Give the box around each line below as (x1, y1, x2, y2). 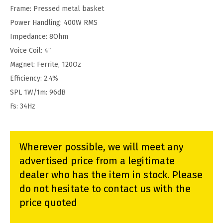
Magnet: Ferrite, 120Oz (10, 60, 81, 69)
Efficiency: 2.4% (10, 74, 58, 83)
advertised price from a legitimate (19, 155, 175, 167)
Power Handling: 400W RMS (10, 18, 98, 27)
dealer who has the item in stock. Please (19, 169, 203, 181)
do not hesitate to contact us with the (19, 183, 191, 195)
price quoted (19, 197, 77, 209)
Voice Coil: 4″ (10, 46, 51, 55)
